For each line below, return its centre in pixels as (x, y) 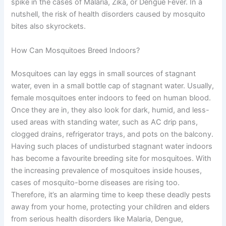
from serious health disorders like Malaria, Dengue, (97, 219)
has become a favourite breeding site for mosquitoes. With (111, 158)
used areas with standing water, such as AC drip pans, (105, 122)
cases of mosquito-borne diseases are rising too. (96, 182)
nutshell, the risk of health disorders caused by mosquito (108, 14)
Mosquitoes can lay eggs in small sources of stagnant (104, 73)
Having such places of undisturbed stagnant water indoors (112, 146)
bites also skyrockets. (49, 26)
